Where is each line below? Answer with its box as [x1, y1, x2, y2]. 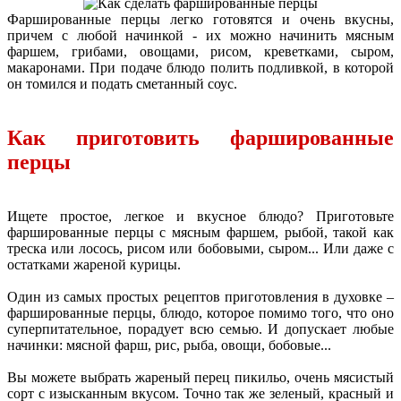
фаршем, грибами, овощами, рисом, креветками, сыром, [7, 44, 394, 60]
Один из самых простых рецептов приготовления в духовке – [7, 289, 394, 305]
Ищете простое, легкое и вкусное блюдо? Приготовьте [7, 209, 394, 225]
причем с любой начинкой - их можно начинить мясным [7, 28, 394, 44]
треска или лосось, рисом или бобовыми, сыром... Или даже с [7, 241, 394, 257]
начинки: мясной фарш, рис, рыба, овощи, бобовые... [7, 337, 331, 354]
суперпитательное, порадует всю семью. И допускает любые [7, 321, 394, 337]
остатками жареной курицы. [7, 257, 181, 273]
